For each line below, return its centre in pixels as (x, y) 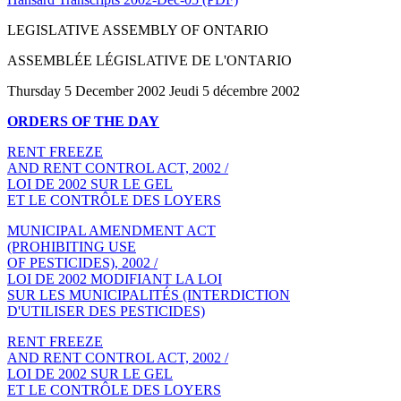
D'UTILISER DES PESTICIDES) (106, 311)
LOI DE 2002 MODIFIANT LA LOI (115, 278)
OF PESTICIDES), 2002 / (82, 262)
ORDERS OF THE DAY (83, 121)
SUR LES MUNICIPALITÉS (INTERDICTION (149, 294)
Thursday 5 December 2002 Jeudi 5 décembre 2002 (154, 90)
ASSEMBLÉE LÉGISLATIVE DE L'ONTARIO (149, 60)
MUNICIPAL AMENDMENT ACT (111, 230)
